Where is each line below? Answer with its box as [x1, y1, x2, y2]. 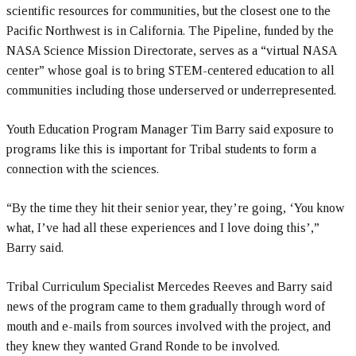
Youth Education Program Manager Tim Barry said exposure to [6, 122, 334, 136]
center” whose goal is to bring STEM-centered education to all [6, 64, 335, 77]
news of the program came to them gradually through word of [6, 300, 325, 313]
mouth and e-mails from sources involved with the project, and [6, 319, 331, 333]
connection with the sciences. [6, 162, 159, 176]
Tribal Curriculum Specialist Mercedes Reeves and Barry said [6, 280, 332, 293]
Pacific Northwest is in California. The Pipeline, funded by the [6, 24, 334, 37]
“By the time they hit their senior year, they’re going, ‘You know [6, 201, 345, 215]
